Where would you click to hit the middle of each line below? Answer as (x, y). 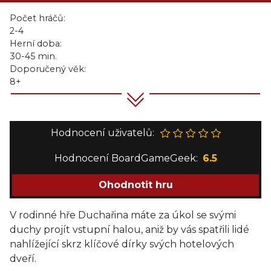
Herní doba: (36, 44)
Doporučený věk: (48, 69)
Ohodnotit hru (135, 185)
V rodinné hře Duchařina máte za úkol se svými (123, 215)
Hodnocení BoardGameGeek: (126, 158)
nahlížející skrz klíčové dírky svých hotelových (122, 244)
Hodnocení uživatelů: (102, 133)
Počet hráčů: (38, 18)
